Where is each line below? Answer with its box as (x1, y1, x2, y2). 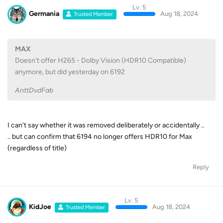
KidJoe (29, 202, 51, 211)
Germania (29, 9, 59, 18)
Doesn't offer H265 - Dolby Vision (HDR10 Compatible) (15, 56, 186, 65)
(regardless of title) (7, 143, 67, 152)
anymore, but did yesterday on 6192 (15, 67, 125, 76)
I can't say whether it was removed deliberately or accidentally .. (7, 120, 204, 129)
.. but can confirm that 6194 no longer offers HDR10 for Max (7, 132, 192, 141)
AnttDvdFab (15, 86, 53, 95)
